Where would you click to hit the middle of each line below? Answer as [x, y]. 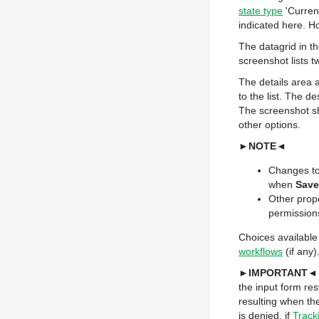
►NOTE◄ [262, 146]
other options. [270, 125]
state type [261, 11]
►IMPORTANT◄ [278, 273]
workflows [261, 251]
